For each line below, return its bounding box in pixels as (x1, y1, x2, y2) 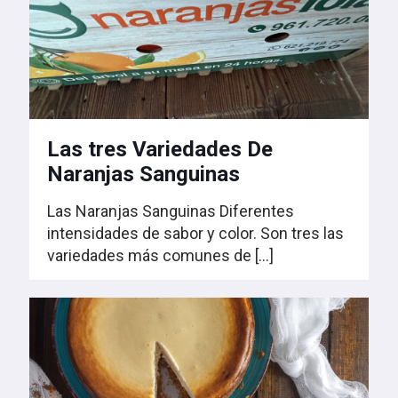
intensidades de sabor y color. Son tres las (47, 224, 344, 243)
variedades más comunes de (47, 246, 251, 266)
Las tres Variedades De (47, 137, 273, 163)
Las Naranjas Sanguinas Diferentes (47, 202, 294, 221)
